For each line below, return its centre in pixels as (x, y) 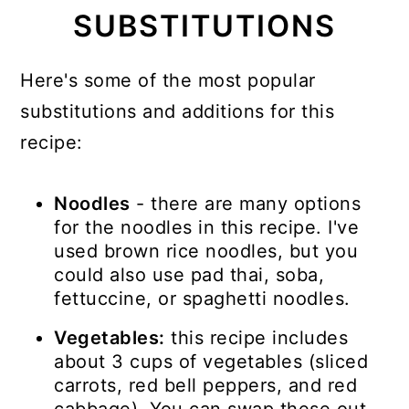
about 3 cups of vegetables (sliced (211, 362)
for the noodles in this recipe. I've (207, 228)
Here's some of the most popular (168, 81)
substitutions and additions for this (178, 112)
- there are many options (246, 204)
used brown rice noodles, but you (206, 252)
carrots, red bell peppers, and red (206, 386)
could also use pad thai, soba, (189, 275)
